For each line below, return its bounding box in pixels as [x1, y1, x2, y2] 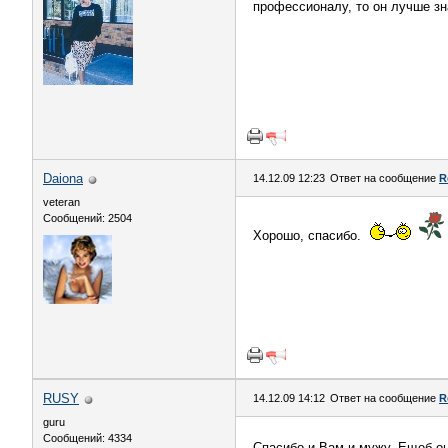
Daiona [43, 171, 83, 186]
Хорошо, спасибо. [253, 228, 365, 243]
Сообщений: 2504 [43, 212, 132, 224]
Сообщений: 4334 [43, 432, 132, 444]
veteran [43, 196, 80, 208]
